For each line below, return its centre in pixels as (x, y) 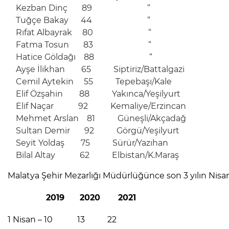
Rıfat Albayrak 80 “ (84, 33)
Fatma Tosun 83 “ (84, 45)
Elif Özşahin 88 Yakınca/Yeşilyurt (98, 94)
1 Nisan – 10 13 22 (62, 220)
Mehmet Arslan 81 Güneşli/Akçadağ (101, 119)
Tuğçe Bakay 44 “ (83, 20)
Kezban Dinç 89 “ (83, 8)
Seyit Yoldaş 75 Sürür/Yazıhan (92, 143)
